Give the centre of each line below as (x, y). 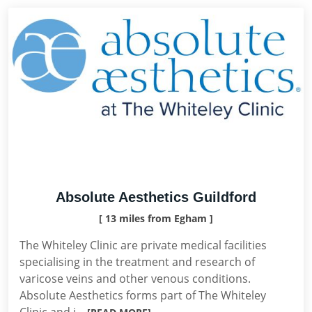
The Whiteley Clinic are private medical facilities (143, 245)
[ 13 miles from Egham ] (156, 218)
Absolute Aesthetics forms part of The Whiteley (143, 295)
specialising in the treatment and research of (137, 262)
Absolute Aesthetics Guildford (156, 197)
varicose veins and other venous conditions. (135, 279)
